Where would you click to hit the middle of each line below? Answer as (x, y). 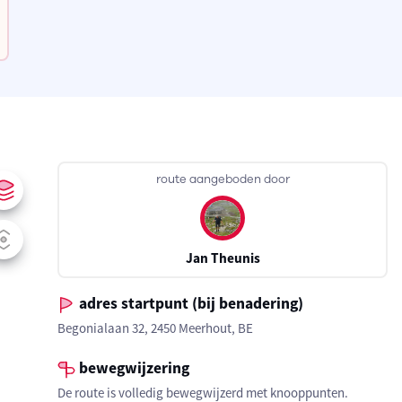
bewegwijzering (132, 368)
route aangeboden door (223, 179)
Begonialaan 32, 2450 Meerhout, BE (155, 328)
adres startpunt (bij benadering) (189, 303)
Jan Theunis (223, 258)
